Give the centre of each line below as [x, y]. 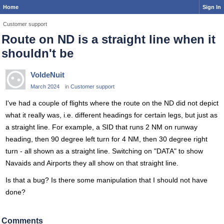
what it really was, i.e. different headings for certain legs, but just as [111, 115]
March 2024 [45, 86]
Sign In [212, 7]
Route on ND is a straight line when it [108, 39]
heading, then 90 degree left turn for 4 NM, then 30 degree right [106, 139]
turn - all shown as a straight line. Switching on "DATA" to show [104, 151]
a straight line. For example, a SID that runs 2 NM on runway [101, 127]
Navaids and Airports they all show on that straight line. [92, 163]
